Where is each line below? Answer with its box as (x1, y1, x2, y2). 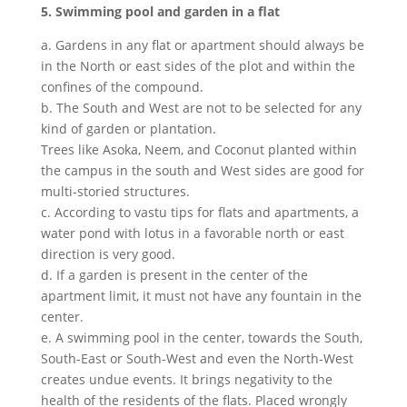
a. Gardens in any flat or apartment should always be (40, 35, 364, 54)
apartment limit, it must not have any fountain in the (40, 286, 362, 304)
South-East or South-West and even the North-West (40, 349, 353, 367)
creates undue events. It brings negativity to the (40, 370, 333, 388)
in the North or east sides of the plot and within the (40, 56, 355, 74)
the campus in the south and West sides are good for (40, 161, 364, 179)
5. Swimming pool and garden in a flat (40, 2, 280, 20)
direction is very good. (40, 244, 175, 263)
